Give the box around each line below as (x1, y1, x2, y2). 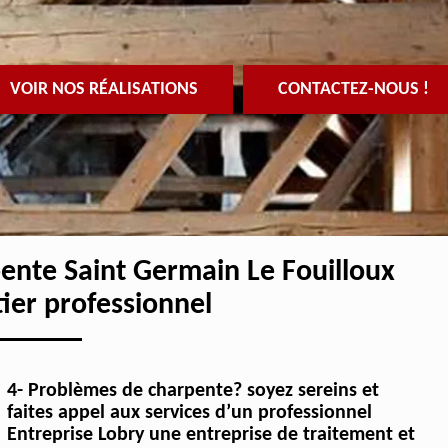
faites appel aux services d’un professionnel (6, 403, 372, 424)
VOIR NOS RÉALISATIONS (9, 80, 198, 99)
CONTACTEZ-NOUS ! (277, 80, 429, 99)
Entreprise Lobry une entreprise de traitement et (6, 425, 415, 446)
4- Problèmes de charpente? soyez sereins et (6, 381, 379, 402)
